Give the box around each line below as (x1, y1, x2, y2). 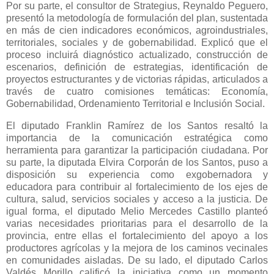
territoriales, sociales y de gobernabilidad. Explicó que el (6, 37, 268, 48)
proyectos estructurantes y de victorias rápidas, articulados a (6, 74, 268, 85)
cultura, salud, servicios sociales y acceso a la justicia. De (6, 194, 268, 205)
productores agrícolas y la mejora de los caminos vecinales (6, 243, 268, 254)
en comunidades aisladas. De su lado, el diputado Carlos (6, 255, 268, 266)
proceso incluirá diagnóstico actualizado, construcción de (6, 50, 268, 61)
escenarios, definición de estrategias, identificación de (6, 62, 268, 73)
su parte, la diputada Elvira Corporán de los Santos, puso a (6, 157, 268, 168)
